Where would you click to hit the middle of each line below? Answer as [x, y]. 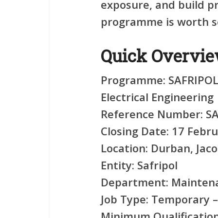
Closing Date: [135, 131]
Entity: [118, 165]
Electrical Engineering [157, 97]
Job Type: [125, 199]
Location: [124, 148]
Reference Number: [152, 114]
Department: [135, 182]
